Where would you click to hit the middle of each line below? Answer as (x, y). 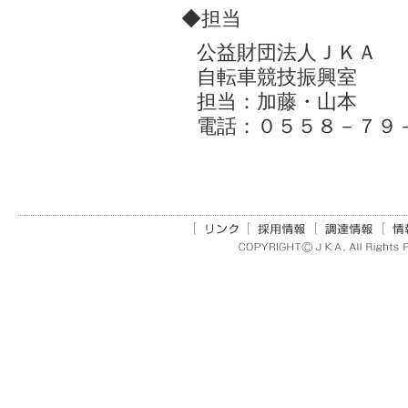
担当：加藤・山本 (277, 102)
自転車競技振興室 (277, 77)
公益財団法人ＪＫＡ (287, 52)
